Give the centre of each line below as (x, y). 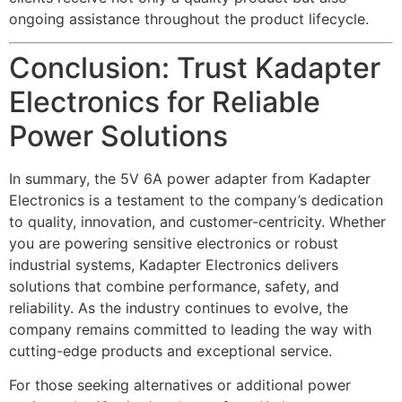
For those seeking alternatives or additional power (180, 385)
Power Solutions (118, 136)
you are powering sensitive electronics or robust (174, 244)
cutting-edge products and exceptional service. (170, 351)
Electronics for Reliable (165, 102)
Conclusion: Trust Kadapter (195, 68)
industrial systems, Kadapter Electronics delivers (174, 265)
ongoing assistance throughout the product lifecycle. (189, 18)
